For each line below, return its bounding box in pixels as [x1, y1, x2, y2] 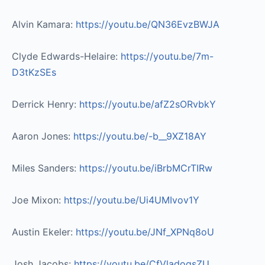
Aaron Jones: [12, 130, 73, 142]
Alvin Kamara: [12, 18, 76, 30]
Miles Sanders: [12, 161, 79, 174]
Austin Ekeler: [12, 225, 76, 238]
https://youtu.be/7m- [121, 50, 214, 62]
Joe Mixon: [12, 193, 64, 206]
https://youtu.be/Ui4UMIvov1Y [64, 193, 199, 206]
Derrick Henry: [12, 98, 79, 110]
